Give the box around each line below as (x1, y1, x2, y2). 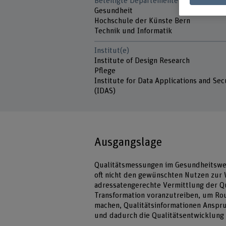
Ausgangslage (94, 136, 162, 148)
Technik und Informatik (94, 27, 173, 35)
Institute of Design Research (94, 56, 192, 65)
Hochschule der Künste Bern (94, 17, 193, 25)
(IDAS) (94, 87, 116, 95)
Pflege (94, 67, 118, 75)
